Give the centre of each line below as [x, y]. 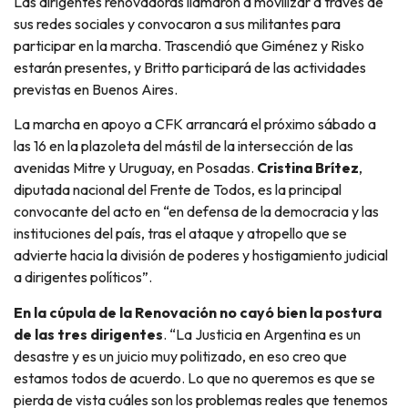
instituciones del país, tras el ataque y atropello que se [180, 234]
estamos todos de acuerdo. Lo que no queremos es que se [194, 377]
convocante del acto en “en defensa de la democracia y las [196, 212]
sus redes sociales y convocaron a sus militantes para [177, 24]
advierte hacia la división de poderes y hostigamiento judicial [201, 255]
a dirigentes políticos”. [83, 277]
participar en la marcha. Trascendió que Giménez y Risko [189, 46]
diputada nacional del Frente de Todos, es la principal [178, 190]
